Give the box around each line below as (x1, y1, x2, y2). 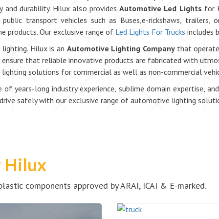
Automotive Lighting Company (66, 44, 177, 54)
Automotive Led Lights (119, 3, 202, 14)
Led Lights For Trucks (115, 27, 185, 37)
